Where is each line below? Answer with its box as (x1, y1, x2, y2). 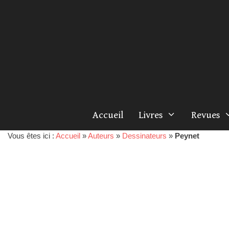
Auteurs (88, 131, 114, 140)
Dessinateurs (122, 131, 167, 140)
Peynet (175, 131, 199, 140)
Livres (138, 109, 163, 121)
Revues (191, 109, 220, 121)
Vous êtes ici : (8, 131, 56, 140)
